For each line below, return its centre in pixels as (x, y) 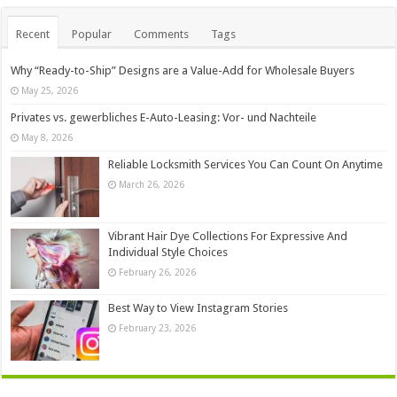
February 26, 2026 (158, 272)
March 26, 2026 (152, 184)
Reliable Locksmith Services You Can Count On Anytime (246, 164)
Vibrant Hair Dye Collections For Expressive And (228, 237)
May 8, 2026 (47, 137)
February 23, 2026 (158, 328)
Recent (33, 34)
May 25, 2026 (50, 90)
